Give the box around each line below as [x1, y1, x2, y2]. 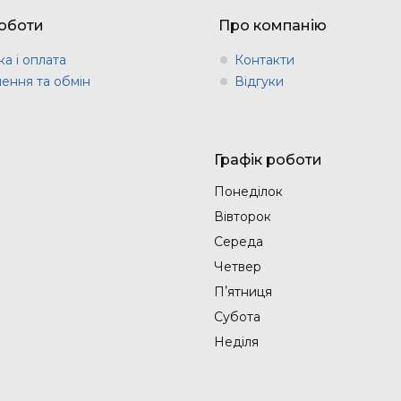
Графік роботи [214, 150, 322, 168]
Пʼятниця [214, 283, 272, 300]
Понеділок [214, 183, 283, 200]
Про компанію [218, 16, 327, 34]
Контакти [235, 51, 294, 68]
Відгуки [235, 73, 284, 90]
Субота [214, 308, 260, 325]
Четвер [214, 258, 261, 275]
